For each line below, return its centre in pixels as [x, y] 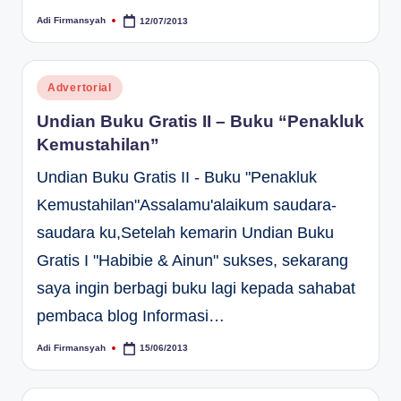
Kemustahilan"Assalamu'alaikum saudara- [187, 205]
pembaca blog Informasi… [131, 316]
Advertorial [80, 88]
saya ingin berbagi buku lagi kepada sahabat [196, 288]
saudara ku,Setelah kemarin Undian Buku [185, 232]
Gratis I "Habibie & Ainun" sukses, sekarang [192, 260]
